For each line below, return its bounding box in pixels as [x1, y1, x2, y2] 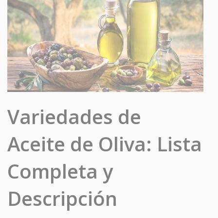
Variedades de [7, 103, 141, 130]
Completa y [7, 158, 113, 185]
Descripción [7, 185, 117, 212]
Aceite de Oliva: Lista [7, 130, 202, 158]
